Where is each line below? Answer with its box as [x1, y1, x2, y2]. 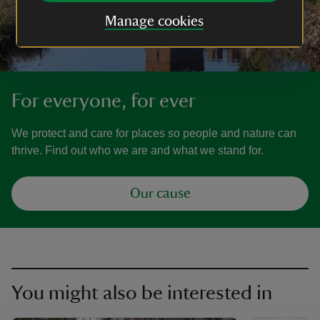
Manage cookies [104, 14, 204, 29]
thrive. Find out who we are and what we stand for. [11, 144, 264, 156]
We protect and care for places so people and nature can [11, 126, 296, 139]
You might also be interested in [11, 282, 272, 303]
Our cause [129, 186, 191, 201]
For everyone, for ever [11, 90, 196, 111]
